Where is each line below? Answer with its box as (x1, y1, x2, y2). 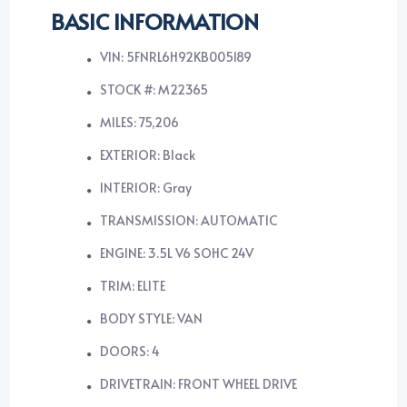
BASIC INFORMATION (51, 6, 259, 37)
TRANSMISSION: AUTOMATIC (100, 212, 278, 230)
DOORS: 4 (100, 342, 161, 361)
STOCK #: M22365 (100, 81, 209, 99)
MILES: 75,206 (100, 114, 180, 132)
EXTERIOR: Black (100, 146, 196, 164)
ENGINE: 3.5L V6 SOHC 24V (100, 244, 254, 263)
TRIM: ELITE (100, 277, 166, 295)
